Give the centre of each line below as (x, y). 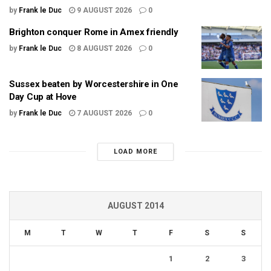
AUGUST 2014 (135, 205)
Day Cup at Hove (43, 97)
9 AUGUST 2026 (103, 10)
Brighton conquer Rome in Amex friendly (94, 32)
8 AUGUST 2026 (103, 48)
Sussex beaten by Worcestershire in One (94, 84)
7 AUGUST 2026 (103, 113)
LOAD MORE (135, 151)
